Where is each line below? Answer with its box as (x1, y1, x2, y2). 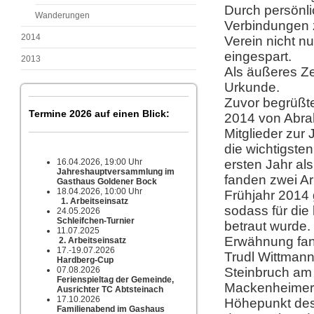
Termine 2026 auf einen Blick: (29, 108, 170, 119)
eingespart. (224, 49, 292, 64)
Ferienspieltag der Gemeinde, (57, 275, 174, 285)
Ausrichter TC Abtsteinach (57, 285, 163, 294)
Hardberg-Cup (57, 255, 114, 265)
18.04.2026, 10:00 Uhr (57, 186, 182, 196)
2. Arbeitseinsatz (59, 235, 126, 245)
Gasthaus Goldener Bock (57, 177, 157, 186)
